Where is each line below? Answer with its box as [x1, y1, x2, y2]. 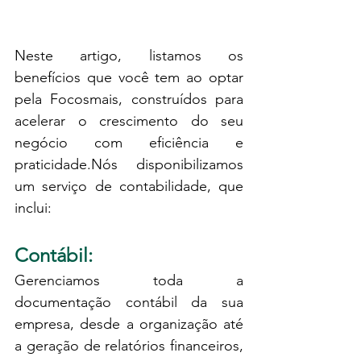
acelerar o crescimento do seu [15, 111, 243, 130]
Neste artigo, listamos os [15, 46, 243, 64]
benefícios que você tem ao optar [15, 68, 243, 86]
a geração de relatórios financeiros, [15, 336, 243, 355]
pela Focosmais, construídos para [15, 89, 243, 108]
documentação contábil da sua [15, 293, 243, 311]
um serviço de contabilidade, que [15, 176, 243, 195]
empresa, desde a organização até [15, 314, 243, 333]
